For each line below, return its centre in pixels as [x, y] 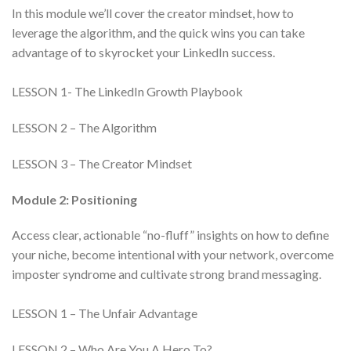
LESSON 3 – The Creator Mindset [102, 163]
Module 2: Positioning [74, 199]
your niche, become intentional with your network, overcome [173, 255]
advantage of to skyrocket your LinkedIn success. [143, 52]
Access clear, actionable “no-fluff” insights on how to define [170, 235]
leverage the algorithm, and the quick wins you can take [158, 33]
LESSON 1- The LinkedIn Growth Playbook [127, 92]
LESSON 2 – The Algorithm [84, 127]
